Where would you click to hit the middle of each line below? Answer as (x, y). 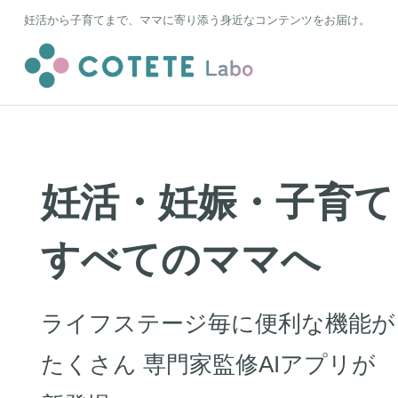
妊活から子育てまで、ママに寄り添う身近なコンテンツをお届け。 (197, 20)
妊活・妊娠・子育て (218, 202)
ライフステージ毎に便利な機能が (219, 324)
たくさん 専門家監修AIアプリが (209, 365)
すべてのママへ (181, 259)
